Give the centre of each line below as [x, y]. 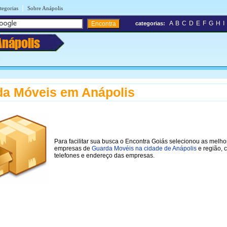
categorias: [150, 23]
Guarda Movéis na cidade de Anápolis [144, 148]
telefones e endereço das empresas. [104, 155]
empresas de [73, 148]
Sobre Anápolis [45, 8]
